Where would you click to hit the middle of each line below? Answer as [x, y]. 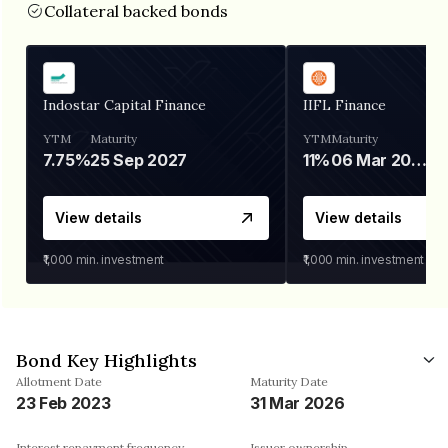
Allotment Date [59, 381]
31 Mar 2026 [297, 402]
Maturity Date [289, 381]
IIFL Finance [344, 104]
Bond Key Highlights [106, 360]
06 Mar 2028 [419, 159]
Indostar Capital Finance [124, 104]
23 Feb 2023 [63, 402]
